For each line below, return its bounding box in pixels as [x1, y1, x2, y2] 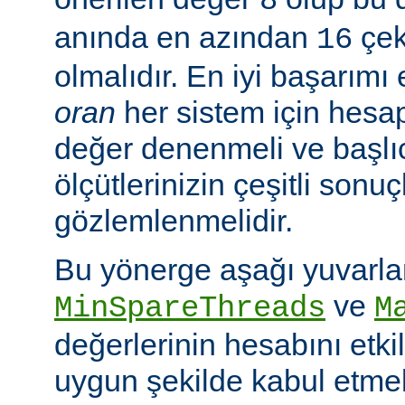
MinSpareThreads [54, 290, 325, 325]
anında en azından [54, 19, 316, 54]
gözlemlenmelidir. [54, 202, 293, 238]
